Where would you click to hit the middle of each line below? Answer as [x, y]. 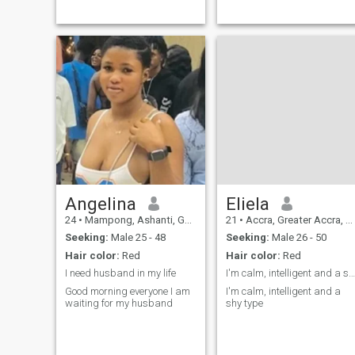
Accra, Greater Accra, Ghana [294, 219]
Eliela [247, 203]
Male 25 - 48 [137, 238]
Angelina [100, 203]
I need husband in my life [120, 273]
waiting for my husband [118, 303]
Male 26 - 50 [298, 238]
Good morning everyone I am [127, 291]
